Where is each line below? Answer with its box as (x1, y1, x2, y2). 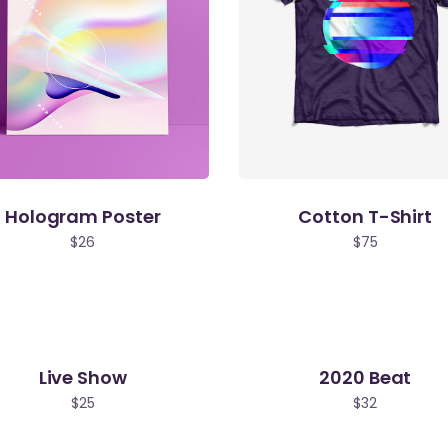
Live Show (38, 364, 127, 390)
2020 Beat (319, 364, 412, 390)
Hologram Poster (4, 203, 161, 229)
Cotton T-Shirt (298, 203, 433, 229)
